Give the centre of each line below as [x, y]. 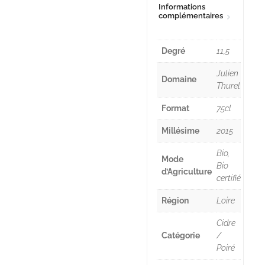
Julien [228, 73]
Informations [182, 7]
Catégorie [181, 235]
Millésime [181, 131]
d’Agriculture [187, 172]
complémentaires [191, 16]
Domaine [179, 79]
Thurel [229, 86]
